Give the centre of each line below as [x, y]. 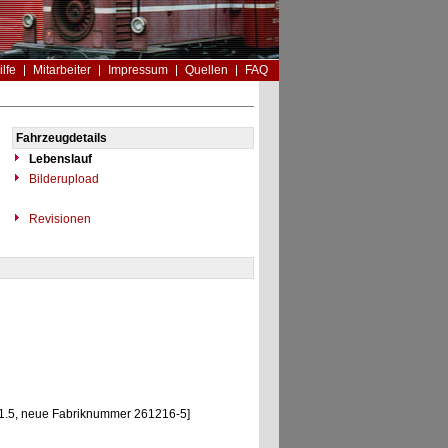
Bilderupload [62, 179]
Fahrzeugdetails [61, 138]
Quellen [206, 70]
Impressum [137, 70]
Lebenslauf [60, 159]
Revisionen [58, 219]
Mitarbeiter [61, 70]
